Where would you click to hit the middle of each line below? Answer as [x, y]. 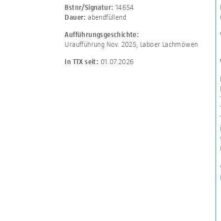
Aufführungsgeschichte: [102, 34]
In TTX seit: [83, 61]
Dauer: [76, 17]
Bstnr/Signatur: [89, 7]
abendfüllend [107, 17]
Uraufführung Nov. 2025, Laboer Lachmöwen [131, 44]
